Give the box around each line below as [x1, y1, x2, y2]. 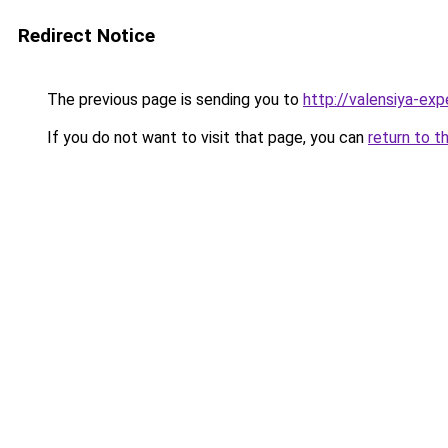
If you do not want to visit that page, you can [43, 128, 368, 147]
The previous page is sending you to [43, 90, 303, 109]
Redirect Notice [18, 24, 155, 47]
